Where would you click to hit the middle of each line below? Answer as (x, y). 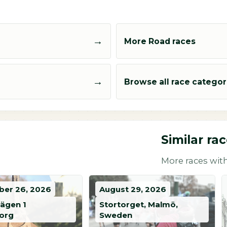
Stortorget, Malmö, (139, 204)
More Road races (160, 41)
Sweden (116, 215)
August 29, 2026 (133, 189)
